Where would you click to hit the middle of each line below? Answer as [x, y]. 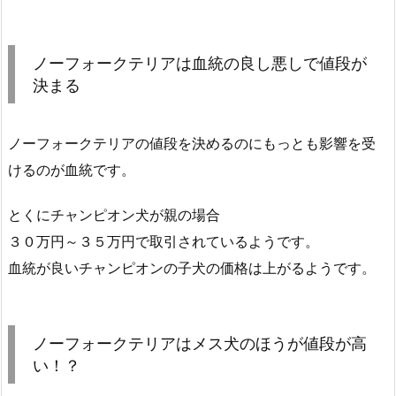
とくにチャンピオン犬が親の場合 [114, 214]
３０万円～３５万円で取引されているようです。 [164, 241]
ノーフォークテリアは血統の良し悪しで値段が [200, 64]
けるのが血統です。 [72, 170]
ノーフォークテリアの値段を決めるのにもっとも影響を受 [192, 144]
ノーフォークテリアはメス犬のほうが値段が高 [200, 343]
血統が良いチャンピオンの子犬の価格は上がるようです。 [192, 267]
